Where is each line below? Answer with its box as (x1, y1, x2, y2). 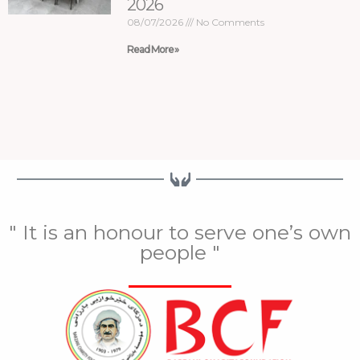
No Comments (194, 15, 265, 28)
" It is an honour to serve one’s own (9, 219, 351, 244)
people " (140, 239, 220, 264)
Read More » (127, 43, 179, 55)
